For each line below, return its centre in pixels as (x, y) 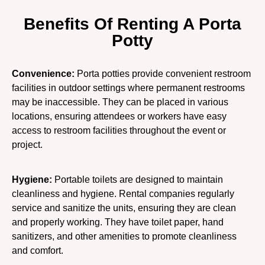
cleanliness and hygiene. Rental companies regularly (123, 193)
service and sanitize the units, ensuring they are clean (124, 208)
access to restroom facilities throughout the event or (119, 131)
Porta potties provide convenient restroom (163, 74)
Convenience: (43, 74)
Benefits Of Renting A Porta (132, 24)
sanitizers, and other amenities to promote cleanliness (124, 236)
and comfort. (38, 250)
